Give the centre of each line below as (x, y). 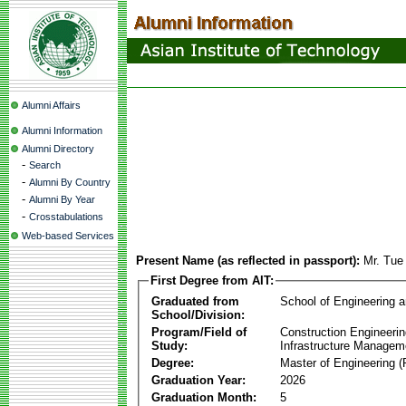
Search (45, 165)
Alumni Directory (58, 149)
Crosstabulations (66, 217)
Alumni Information (62, 130)
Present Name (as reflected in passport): (248, 261)
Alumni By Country (70, 182)
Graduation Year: (198, 380)
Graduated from (195, 301)
